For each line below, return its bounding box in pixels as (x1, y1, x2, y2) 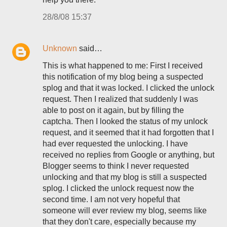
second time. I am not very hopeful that (43, 195, 180, 204)
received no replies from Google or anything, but (43, 150, 214, 159)
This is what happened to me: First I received (43, 61, 203, 70)
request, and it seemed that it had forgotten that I (43, 128, 214, 137)
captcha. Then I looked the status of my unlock (43, 117, 208, 126)
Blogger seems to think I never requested (43, 162, 189, 170)
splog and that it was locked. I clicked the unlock (43, 84, 214, 92)
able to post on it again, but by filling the (43, 106, 184, 115)
